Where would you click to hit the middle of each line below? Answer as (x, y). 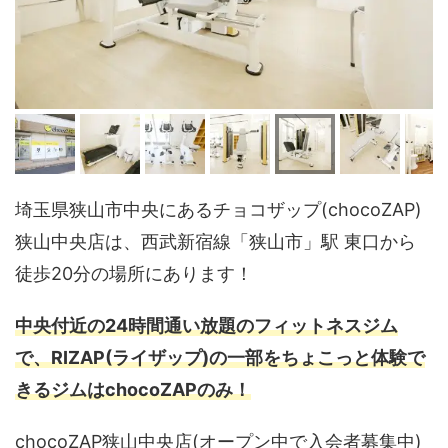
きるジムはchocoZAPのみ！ (133, 389)
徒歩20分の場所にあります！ (134, 273)
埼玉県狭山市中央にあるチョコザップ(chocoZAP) (218, 209)
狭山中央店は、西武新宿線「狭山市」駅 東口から (215, 241)
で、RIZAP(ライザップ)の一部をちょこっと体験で (220, 357)
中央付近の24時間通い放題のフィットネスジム (206, 325)
